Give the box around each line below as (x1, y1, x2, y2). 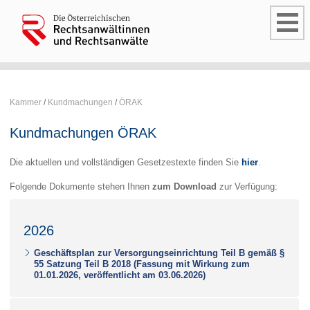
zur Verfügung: (217, 181, 277, 192)
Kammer (10, 98, 42, 107)
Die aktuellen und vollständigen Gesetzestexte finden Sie (10, 156, 241, 167)
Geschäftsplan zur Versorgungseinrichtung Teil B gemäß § (34, 247, 284, 258)
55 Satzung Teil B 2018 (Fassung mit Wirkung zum (34, 258, 250, 269)
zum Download (152, 181, 217, 192)
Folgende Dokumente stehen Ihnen (10, 181, 152, 192)
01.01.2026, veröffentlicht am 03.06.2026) (34, 269, 206, 280)
